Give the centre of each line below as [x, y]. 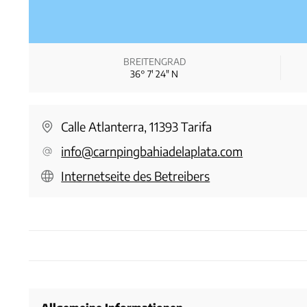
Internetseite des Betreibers [136, 176]
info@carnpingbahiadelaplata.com [152, 151]
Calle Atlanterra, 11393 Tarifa [137, 127]
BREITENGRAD [154, 62]
